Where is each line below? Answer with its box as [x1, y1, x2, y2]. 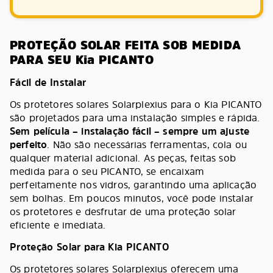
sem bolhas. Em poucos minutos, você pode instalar [10, 191, 253, 205]
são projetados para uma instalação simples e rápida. [10, 111, 260, 124]
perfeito [10, 138, 48, 151]
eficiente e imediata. [10, 218, 106, 232]
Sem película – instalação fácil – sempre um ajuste [10, 124, 250, 138]
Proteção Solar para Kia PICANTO [10, 240, 169, 253]
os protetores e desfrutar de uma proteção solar [10, 205, 236, 218]
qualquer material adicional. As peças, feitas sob [10, 151, 236, 165]
